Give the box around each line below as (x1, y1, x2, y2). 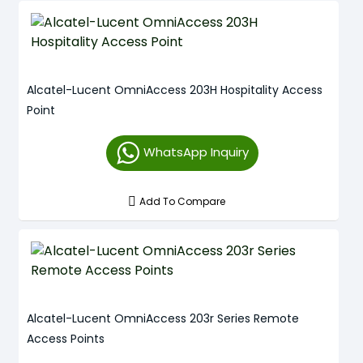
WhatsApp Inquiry (143, 143, 249, 160)
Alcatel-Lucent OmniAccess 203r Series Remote (27, 310, 299, 327)
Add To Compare (139, 194, 226, 208)
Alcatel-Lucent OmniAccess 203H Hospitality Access (27, 82, 322, 98)
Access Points (27, 331, 105, 347)
